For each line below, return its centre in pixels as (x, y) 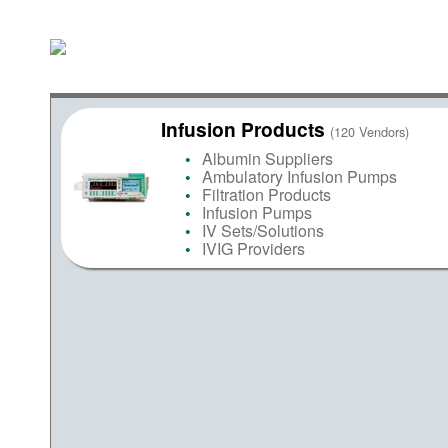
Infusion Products (245, 129)
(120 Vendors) (369, 131)
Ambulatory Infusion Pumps (299, 176)
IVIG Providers (253, 248)
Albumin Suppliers (267, 158)
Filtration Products (266, 194)
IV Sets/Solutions (262, 230)
